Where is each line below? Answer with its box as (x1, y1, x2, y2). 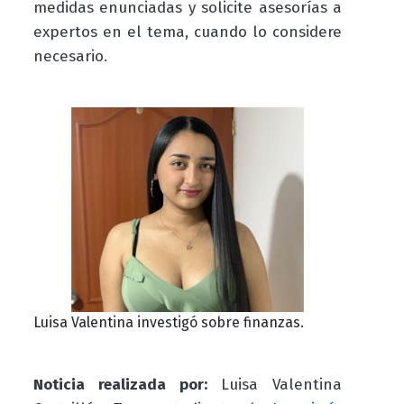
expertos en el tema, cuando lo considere (32, 23, 343, 42)
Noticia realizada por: (32, 375, 222, 395)
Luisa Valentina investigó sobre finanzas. (32, 314, 304, 332)
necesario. (32, 47, 112, 67)
